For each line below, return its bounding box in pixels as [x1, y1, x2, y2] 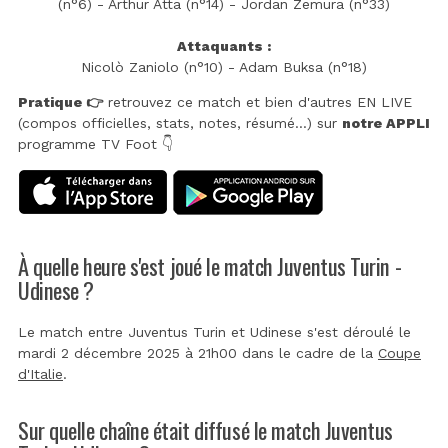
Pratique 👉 [18, 93, 103, 110]
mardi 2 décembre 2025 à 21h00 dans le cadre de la [18, 344, 378, 361]
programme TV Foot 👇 [18, 135, 173, 152]
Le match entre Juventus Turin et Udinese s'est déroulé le [18, 323, 411, 340]
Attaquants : [177, 37, 271, 54]
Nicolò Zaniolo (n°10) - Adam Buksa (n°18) [81, 58, 367, 75]
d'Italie [18, 365, 63, 382]
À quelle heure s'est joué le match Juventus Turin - [18, 248, 402, 282]
